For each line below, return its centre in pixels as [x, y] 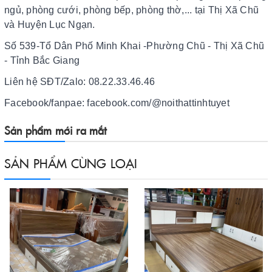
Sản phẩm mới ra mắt [56, 131]
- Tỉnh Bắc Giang [42, 61]
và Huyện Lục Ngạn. [50, 25]
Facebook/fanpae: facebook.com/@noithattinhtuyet [117, 103]
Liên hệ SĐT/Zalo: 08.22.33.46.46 [80, 82]
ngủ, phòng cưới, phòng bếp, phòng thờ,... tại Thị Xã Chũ [131, 10]
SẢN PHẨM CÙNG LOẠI [71, 163]
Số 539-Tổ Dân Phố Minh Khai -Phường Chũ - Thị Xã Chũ [134, 46]
